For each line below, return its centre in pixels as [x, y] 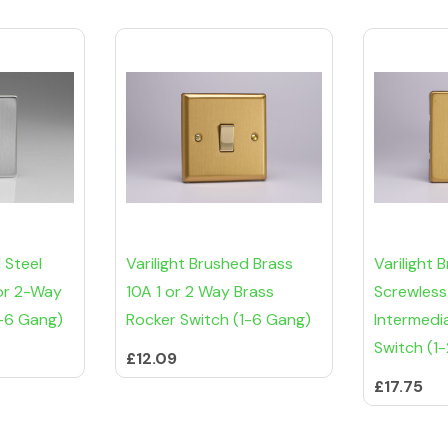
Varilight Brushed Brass [209, 264]
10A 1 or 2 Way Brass [200, 292]
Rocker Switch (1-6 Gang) [218, 320]
